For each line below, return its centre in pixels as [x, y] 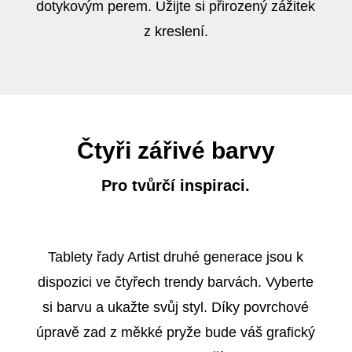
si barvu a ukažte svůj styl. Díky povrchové [176, 307]
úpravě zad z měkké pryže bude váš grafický [176, 332]
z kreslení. [176, 31]
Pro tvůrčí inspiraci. [176, 185]
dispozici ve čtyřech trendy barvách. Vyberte [176, 282]
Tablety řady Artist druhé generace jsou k [176, 257]
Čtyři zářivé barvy [176, 150]
